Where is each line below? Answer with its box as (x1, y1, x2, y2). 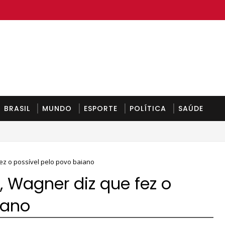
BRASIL (4, 103, 30, 114)
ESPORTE (84, 103, 118, 114)
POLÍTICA (130, 103, 166, 114)
